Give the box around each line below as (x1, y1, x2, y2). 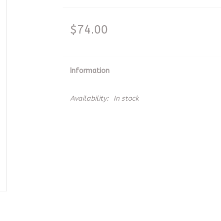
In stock (113, 94, 139, 103)
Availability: (70, 94, 109, 103)
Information (70, 67, 110, 75)
